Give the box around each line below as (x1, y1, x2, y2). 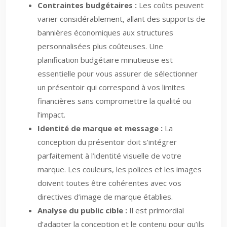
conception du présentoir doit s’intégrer (37, 137, 177, 147)
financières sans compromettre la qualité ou (37, 96, 191, 106)
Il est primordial (127, 205, 184, 215)
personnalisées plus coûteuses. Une (37, 41, 163, 51)
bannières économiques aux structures (37, 27, 173, 37)
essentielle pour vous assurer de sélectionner (37, 68, 198, 79)
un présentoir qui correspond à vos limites (37, 82, 185, 92)
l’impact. (37, 109, 65, 120)
